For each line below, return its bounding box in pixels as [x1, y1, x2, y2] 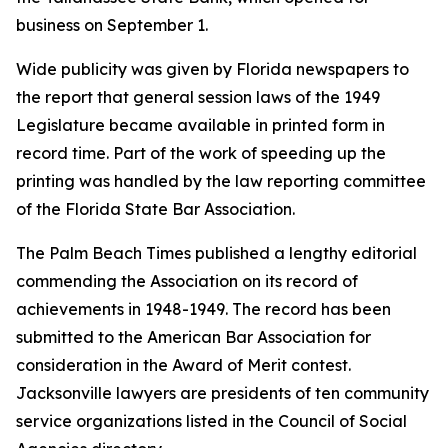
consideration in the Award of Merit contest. [16, 355, 351, 375]
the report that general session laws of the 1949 [16, 87, 380, 107]
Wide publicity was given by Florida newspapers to [16, 59, 409, 79]
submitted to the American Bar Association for [16, 327, 371, 347]
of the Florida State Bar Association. [16, 199, 295, 219]
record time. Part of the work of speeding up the [16, 143, 386, 163]
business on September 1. [16, 15, 208, 35]
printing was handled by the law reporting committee [16, 171, 426, 191]
